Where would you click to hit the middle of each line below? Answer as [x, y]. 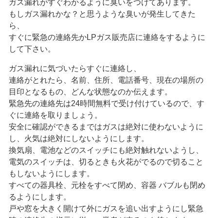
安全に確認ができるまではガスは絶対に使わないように [106, 127]
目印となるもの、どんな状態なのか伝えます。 [90, 91]
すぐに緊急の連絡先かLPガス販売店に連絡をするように [107, 37]
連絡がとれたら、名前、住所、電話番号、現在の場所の [106, 80]
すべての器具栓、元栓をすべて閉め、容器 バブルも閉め [107, 185]
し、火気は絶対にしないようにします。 [79, 138]
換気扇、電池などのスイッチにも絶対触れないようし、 [106, 150]
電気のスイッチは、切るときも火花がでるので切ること [106, 162]
